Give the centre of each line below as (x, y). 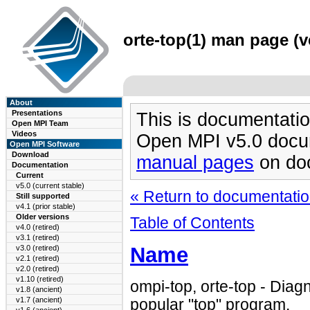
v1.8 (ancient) (39, 289)
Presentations (37, 113)
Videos (24, 134)
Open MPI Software (44, 144)
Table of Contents (192, 223)
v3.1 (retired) (38, 237)
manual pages (195, 163)
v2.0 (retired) (38, 268)
